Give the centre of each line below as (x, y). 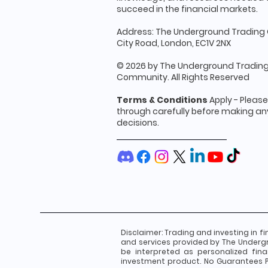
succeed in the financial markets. (187, 9)
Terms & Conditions (162, 100)
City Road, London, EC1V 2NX (174, 43)
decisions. (138, 123)
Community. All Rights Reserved (183, 77)
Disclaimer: (143, 232)
